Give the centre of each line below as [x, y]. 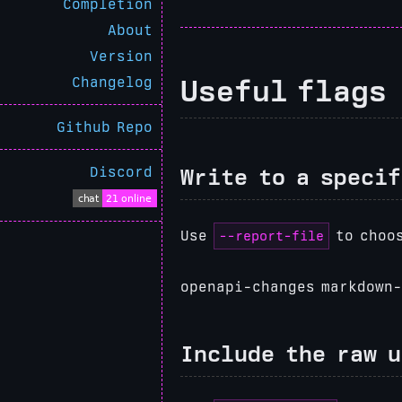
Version [121, 56]
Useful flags [284, 91]
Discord [121, 172]
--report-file [271, 236]
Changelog [112, 82]
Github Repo [105, 127]
